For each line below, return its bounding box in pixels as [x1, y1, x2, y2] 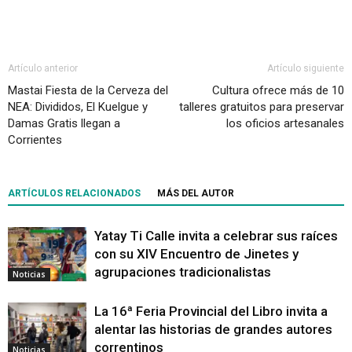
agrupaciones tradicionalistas [94, 264, 271, 280]
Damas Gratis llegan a [8, 116, 120, 131]
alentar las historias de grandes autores [94, 321, 332, 338]
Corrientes [8, 133, 62, 148]
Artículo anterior [8, 63, 78, 75]
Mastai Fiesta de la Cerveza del [8, 83, 168, 98]
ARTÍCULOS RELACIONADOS [8, 188, 141, 200]
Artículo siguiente [267, 63, 344, 75]
